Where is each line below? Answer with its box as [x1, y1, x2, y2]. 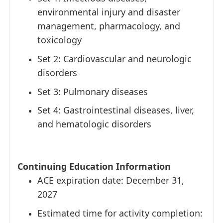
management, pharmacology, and [37, 20, 180, 32]
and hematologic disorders [37, 118, 151, 130]
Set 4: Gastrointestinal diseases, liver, [37, 104, 194, 116]
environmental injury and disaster [37, 6, 180, 18]
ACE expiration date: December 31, [37, 174, 184, 187]
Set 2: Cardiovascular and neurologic [37, 53, 192, 65]
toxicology [37, 34, 82, 46]
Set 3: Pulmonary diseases [37, 85, 148, 98]
